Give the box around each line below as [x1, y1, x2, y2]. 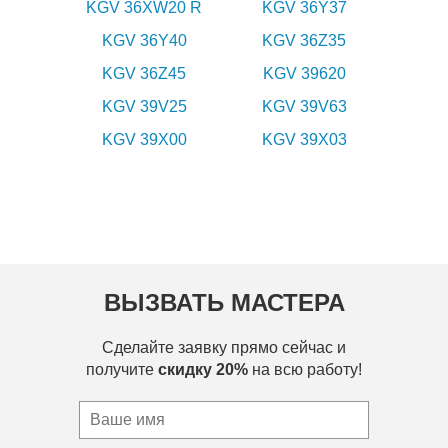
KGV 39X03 [261, 131, 347, 149]
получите [86, 361, 158, 379]
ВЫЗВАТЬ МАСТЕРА [103, 289, 345, 317]
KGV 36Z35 [262, 32, 346, 50]
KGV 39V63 [261, 98, 347, 116]
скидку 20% [158, 361, 248, 379]
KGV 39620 [262, 65, 346, 83]
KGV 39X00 [101, 131, 187, 149]
